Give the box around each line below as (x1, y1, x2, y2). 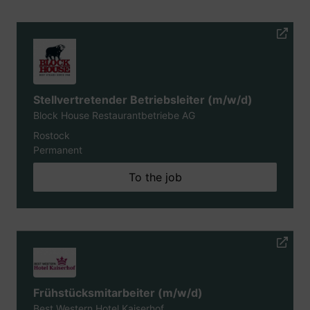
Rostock (33, 129, 70, 141)
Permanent (33, 144, 82, 156)
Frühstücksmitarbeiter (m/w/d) (33, 285, 203, 300)
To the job (128, 170, 182, 184)
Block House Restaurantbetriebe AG (33, 109, 195, 121)
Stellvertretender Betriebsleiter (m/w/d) (33, 93, 253, 107)
